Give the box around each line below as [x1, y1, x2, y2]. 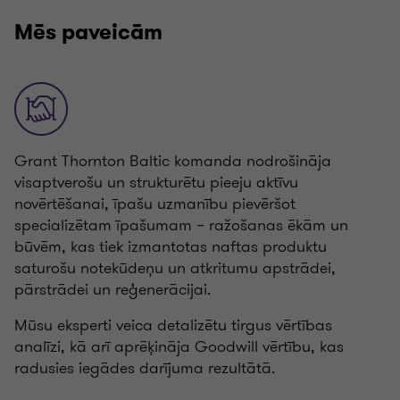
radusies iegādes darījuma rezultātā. [14, 356, 275, 379]
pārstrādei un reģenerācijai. [14, 278, 211, 301]
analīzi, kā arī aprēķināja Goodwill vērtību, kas [14, 335, 344, 358]
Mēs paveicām [14, 18, 162, 46]
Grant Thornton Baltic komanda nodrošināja [14, 149, 331, 172]
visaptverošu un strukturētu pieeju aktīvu [14, 171, 298, 194]
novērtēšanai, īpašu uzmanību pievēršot [14, 192, 296, 215]
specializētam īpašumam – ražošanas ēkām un [14, 213, 348, 237]
